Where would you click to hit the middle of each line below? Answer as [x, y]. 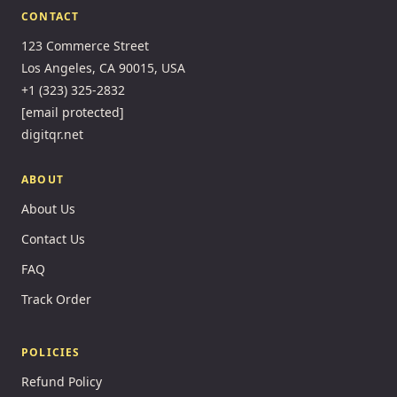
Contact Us [53, 239]
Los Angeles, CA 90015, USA [103, 68]
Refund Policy [62, 382]
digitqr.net [52, 135]
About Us [48, 209]
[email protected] [73, 113]
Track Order [56, 300]
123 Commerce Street [85, 46]
